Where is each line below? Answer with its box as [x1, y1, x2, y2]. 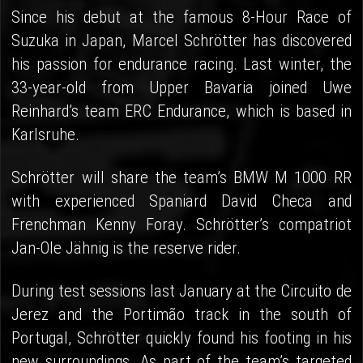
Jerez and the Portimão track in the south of [11, 305, 352, 325]
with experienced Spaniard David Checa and [11, 191, 352, 211]
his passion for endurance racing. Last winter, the [11, 54, 352, 75]
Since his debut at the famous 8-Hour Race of [11, 7, 352, 28]
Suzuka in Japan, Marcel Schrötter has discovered [11, 31, 352, 51]
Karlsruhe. [11, 125, 80, 145]
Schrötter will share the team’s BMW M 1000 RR [11, 168, 352, 188]
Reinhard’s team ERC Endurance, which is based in [11, 101, 352, 122]
